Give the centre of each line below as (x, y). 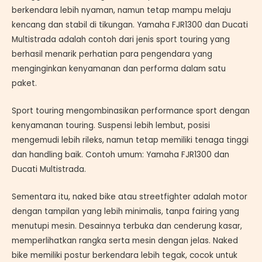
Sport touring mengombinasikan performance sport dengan (131, 111)
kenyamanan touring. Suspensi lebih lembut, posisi (111, 125)
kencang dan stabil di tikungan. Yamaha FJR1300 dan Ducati (130, 25)
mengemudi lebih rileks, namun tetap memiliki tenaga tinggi (130, 140)
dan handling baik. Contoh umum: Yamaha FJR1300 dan (120, 154)
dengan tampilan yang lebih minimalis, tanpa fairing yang (125, 211)
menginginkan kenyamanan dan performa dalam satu (119, 69)
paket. (24, 84)
